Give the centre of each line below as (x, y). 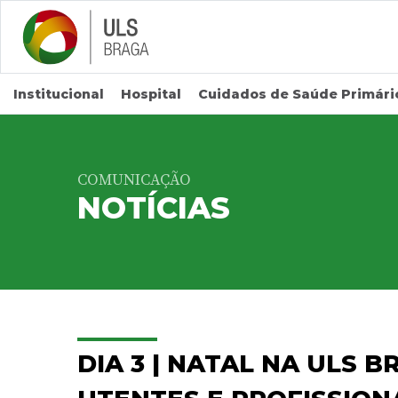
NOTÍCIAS (154, 207)
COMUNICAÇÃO (134, 180)
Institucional (59, 94)
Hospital (151, 94)
